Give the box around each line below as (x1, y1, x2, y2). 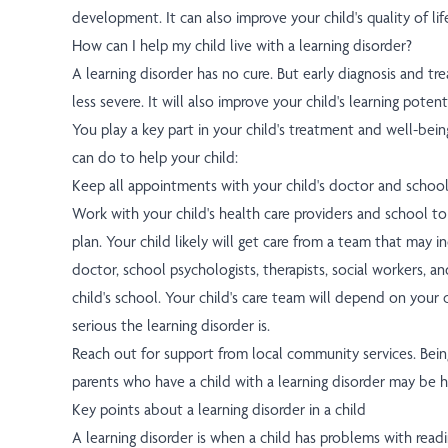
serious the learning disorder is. (72, 316, 270, 336)
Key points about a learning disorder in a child (72, 400, 366, 420)
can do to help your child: (72, 148, 238, 168)
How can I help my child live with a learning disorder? (72, 36, 412, 56)
